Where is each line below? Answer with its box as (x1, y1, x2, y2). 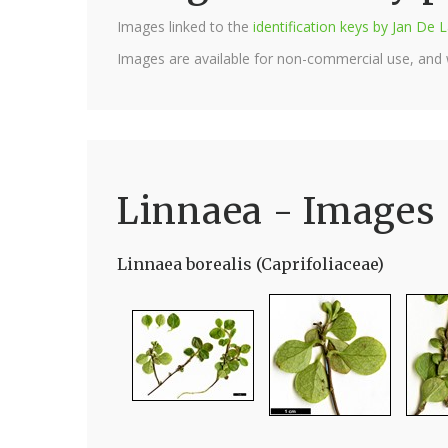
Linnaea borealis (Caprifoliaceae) (117, 254, 384, 274)
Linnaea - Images (117, 189, 435, 234)
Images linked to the (117, 17, 253, 36)
